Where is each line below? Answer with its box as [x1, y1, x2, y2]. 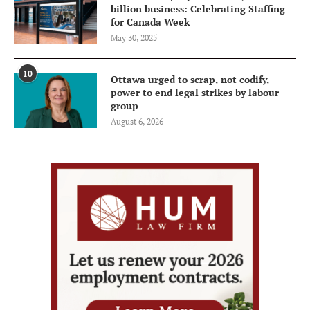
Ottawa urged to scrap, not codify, [111, 72, 269, 86]
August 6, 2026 [111, 116, 163, 127]
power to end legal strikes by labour [111, 85, 279, 99]
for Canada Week [111, 15, 190, 28]
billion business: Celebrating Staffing [111, 1, 285, 15]
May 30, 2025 [111, 32, 157, 43]
